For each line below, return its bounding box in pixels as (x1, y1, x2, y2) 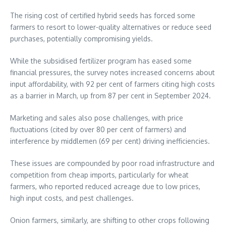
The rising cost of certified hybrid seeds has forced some (10, 11, 195, 20)
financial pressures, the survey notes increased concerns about (10, 68, 215, 77)
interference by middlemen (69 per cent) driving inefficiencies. (10, 137, 210, 146)
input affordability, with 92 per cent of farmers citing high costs (10, 80, 215, 89)
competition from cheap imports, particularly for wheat (10, 171, 189, 180)
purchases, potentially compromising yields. (10, 34, 153, 43)
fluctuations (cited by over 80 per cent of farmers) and (10, 125, 186, 134)
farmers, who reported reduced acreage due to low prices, (10, 182, 200, 191)
